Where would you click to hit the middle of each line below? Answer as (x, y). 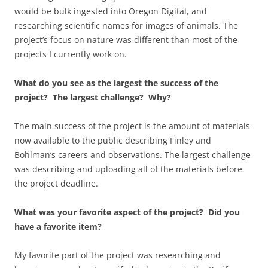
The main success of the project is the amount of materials (132, 126)
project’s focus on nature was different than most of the (126, 39)
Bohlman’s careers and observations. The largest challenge (133, 154)
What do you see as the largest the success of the (116, 83)
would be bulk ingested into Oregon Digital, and (111, 11)
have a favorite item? (58, 226)
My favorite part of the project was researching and (118, 255)
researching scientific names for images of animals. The (126, 25)
